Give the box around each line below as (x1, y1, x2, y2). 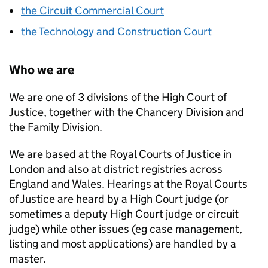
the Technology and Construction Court (21, 25, 212, 38)
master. (9, 252, 46, 266)
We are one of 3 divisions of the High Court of (9, 90, 227, 104)
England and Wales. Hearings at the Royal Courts (9, 177, 248, 191)
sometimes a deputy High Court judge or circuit (9, 207, 239, 221)
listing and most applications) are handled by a (9, 237, 236, 251)
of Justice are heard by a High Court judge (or (9, 192, 229, 206)
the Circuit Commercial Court (21, 4, 164, 17)
